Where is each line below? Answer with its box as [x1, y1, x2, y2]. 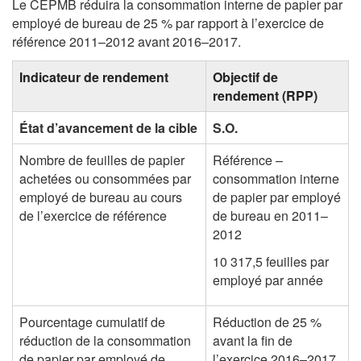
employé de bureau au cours [19, 187, 182, 206]
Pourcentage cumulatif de [19, 312, 165, 331]
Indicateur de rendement [19, 67, 168, 86]
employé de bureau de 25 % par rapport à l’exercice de [12, 14, 324, 33]
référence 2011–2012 [12, 32, 135, 52]
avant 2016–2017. [135, 32, 241, 52]
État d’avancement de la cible [19, 118, 197, 137]
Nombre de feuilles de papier [19, 150, 185, 169]
